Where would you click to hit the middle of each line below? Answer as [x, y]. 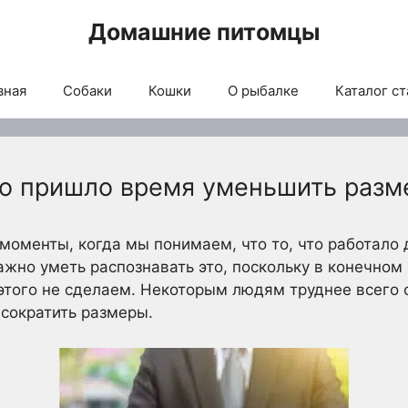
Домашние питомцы [204, 32]
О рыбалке [263, 91]
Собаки [87, 91]
